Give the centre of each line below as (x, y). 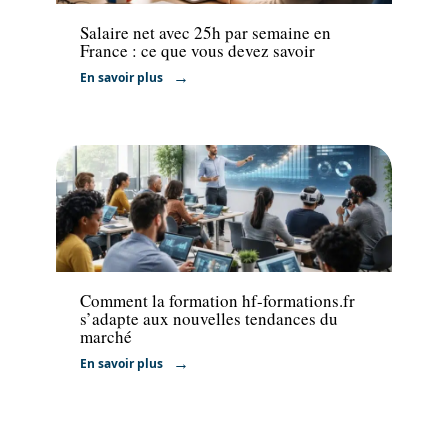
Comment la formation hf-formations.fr (217, 301)
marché (106, 337)
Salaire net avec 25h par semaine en (205, 32)
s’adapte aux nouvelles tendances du (209, 319)
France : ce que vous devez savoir (197, 50)
